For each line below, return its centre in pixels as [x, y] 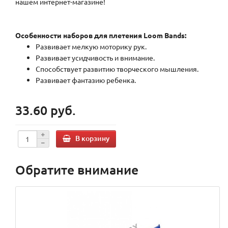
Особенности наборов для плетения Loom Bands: [101, 35]
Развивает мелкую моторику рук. [91, 47]
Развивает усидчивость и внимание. [95, 58]
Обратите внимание [77, 170]
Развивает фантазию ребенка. [86, 80]
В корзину [92, 138]
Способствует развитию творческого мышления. [117, 69]
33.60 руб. [46, 110]
